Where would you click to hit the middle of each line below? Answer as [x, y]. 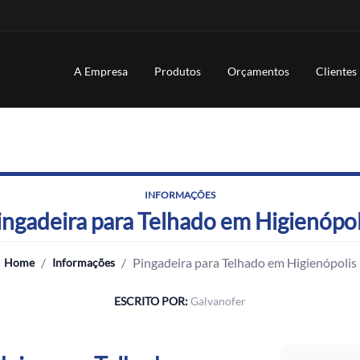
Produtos [178, 71]
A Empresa [101, 71]
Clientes [336, 71]
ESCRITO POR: [152, 301]
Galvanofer [218, 301]
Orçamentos [258, 71]
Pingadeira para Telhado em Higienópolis [244, 262]
